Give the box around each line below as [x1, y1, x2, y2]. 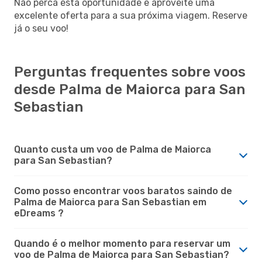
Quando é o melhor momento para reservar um [14, 237, 230, 249]
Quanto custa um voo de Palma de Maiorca [14, 143, 211, 155]
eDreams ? [14, 207, 64, 219]
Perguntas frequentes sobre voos [14, 63, 246, 80]
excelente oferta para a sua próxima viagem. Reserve [14, 9, 247, 21]
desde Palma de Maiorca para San [14, 81, 245, 98]
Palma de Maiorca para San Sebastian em [14, 196, 206, 208]
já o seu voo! [14, 22, 68, 34]
